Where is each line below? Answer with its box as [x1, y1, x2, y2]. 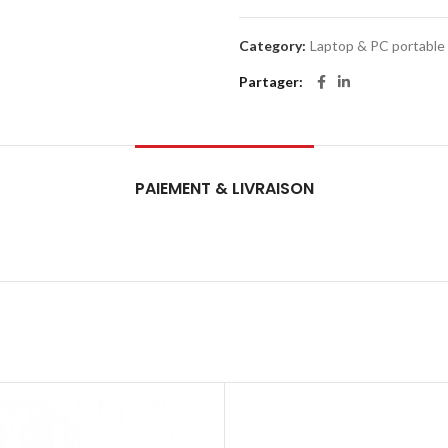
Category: [239, 37, 309, 54]
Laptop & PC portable [310, 37, 445, 54]
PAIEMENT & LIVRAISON [134, 177, 314, 200]
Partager [239, 73, 299, 90]
